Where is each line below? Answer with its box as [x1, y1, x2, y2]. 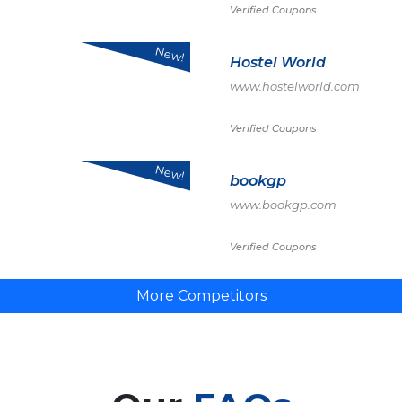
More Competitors [135, 287, 267, 304]
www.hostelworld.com [230, 79, 360, 93]
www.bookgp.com [230, 197, 336, 212]
